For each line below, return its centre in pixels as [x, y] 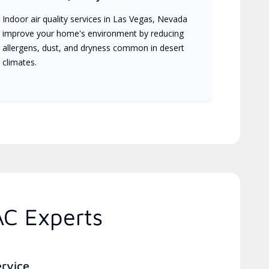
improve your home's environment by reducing [93, 34]
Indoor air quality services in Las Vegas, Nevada [95, 19]
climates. [20, 62]
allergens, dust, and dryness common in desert [94, 48]
